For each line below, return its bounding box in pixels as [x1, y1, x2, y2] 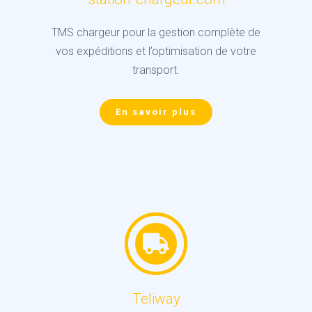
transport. [132, 63, 180, 77]
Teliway [132, 290, 180, 308]
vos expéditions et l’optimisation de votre [56, 45, 256, 58]
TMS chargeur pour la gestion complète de [52, 26, 260, 40]
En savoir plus [116, 107, 196, 118]
